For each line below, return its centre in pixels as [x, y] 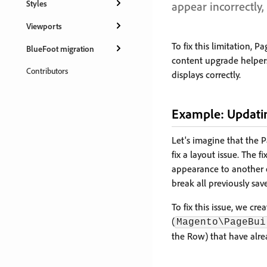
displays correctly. [206, 74]
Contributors [47, 71]
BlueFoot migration [60, 48]
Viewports [44, 26]
